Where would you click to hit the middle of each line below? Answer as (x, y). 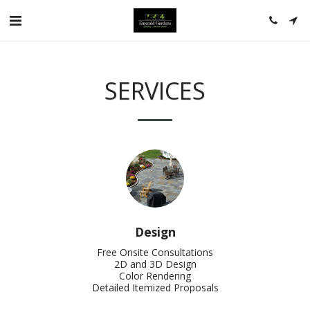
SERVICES (155, 90)
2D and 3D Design (155, 264)
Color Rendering (155, 276)
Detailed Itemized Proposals (155, 288)
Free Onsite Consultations (155, 252)
